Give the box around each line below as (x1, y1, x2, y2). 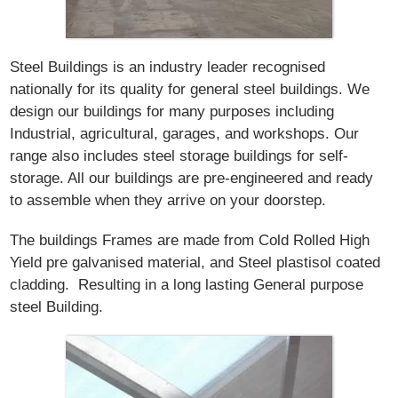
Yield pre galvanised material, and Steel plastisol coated (10, 254, 381, 271)
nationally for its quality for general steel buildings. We (10, 81, 370, 98)
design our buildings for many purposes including (10, 103, 335, 120)
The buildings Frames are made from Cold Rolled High (10, 232, 370, 249)
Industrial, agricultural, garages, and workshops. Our (10, 125, 360, 142)
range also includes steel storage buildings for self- (10, 147, 349, 164)
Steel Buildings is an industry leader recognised (10, 59, 326, 76)
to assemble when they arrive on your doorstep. (10, 192, 327, 209)
